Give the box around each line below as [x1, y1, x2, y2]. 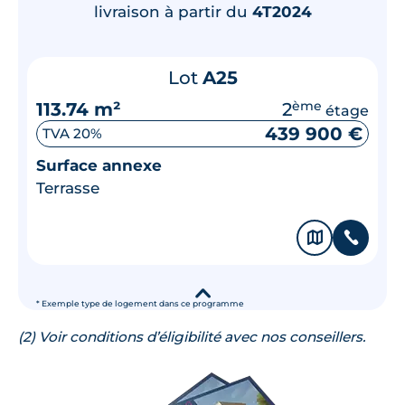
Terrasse [36, 178, 99, 197]
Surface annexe [36, 155, 162, 174]
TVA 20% [42, 125, 102, 142]
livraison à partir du [93, 2, 252, 21]
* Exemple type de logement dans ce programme [36, 298, 244, 308]
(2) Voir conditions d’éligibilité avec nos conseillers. [18, 327, 365, 345]
